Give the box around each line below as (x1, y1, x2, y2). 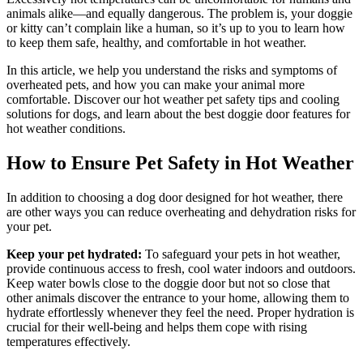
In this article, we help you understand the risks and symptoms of (6, 62, 337, 77)
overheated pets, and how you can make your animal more (6, 77, 305, 92)
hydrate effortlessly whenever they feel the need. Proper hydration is (6, 305, 354, 319)
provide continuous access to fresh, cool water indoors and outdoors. (6, 261, 356, 275)
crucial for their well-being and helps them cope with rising (6, 319, 307, 334)
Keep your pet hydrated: (6, 246, 145, 261)
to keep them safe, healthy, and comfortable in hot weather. (6, 35, 306, 49)
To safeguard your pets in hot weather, (145, 246, 340, 261)
